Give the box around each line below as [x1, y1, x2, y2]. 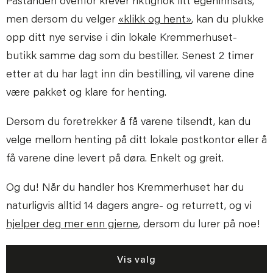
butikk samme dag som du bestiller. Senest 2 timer [6, 51, 253, 62]
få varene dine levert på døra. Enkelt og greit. [6, 153, 227, 165]
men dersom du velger [6, 14, 118, 26]
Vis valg [117, 255, 156, 265]
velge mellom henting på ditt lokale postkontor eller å [6, 135, 267, 146]
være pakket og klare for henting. [6, 87, 169, 99]
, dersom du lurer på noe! [138, 219, 263, 230]
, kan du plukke [191, 14, 264, 26]
